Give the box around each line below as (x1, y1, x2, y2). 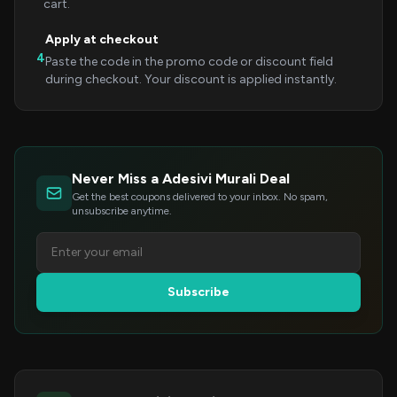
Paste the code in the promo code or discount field (45, 54, 333, 69)
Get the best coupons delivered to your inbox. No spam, (72, 191, 328, 203)
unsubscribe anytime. (72, 205, 172, 217)
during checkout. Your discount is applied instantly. (45, 72, 337, 87)
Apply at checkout (45, 32, 159, 47)
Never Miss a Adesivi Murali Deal (72, 170, 290, 187)
